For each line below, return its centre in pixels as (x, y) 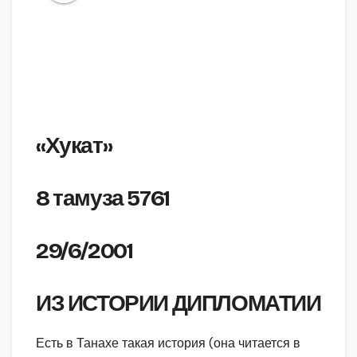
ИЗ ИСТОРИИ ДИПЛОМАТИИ (178, 304)
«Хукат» (74, 146)
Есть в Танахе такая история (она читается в (168, 343)
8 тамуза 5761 (103, 199)
